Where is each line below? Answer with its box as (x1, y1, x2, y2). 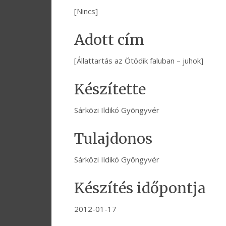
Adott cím (74, 31, 144, 49)
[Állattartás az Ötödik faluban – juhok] (74, 55, 203, 66)
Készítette (74, 80, 146, 99)
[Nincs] (74, 6, 98, 17)
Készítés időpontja (74, 179, 206, 198)
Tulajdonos (74, 130, 152, 148)
